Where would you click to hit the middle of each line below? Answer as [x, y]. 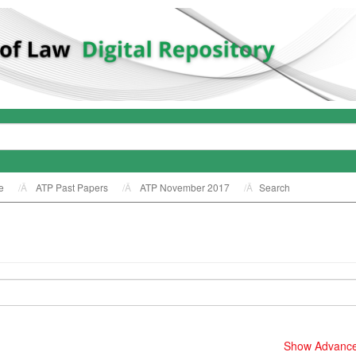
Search [275, 187]
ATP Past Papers [72, 187]
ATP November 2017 [185, 187]
